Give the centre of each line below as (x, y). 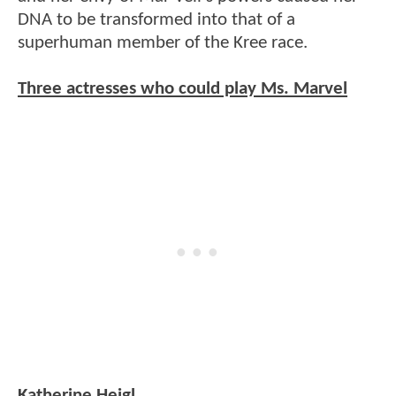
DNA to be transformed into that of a (156, 19)
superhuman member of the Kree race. (163, 42)
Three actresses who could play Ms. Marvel (183, 88)
